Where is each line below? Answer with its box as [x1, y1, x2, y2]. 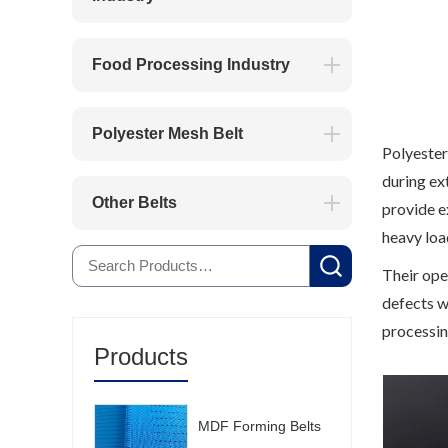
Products [94, 343, 188, 370]
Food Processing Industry [92, 56, 290, 73]
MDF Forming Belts [198, 418, 322, 434]
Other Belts [92, 194, 177, 211]
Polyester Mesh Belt [92, 125, 243, 142]
